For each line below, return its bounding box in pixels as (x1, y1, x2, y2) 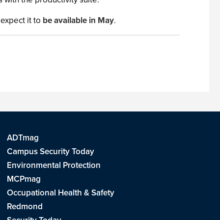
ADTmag (6, 132, 39, 144)
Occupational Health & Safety (6, 187, 114, 199)
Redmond (6, 200, 43, 213)
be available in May (43, 14, 114, 27)
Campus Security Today (6, 145, 94, 158)
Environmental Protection (6, 159, 101, 171)
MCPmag (6, 173, 41, 185)
